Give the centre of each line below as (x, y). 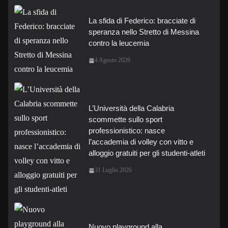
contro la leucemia (119, 43)
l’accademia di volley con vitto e (141, 142)
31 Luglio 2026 (113, 170)
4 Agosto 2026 (112, 60)
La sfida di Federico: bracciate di (142, 21)
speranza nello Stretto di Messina (144, 32)
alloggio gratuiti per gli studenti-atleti (147, 153)
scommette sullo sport (125, 119)
